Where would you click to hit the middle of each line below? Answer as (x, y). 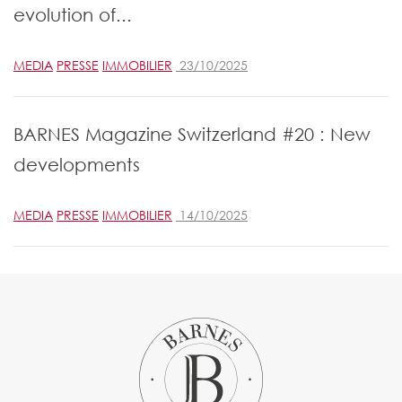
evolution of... (73, 15)
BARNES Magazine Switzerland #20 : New (192, 135)
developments (77, 165)
